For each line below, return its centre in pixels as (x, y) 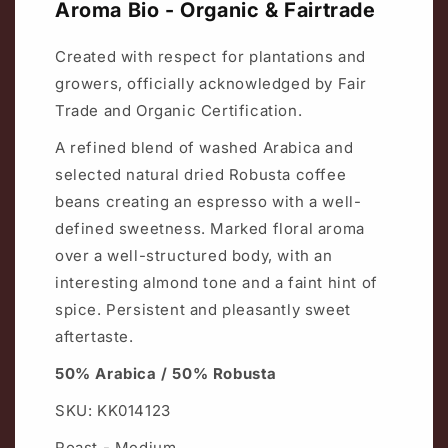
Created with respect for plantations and (211, 56)
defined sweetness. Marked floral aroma (210, 228)
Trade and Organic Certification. (179, 110)
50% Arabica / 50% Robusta (166, 373)
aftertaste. (94, 336)
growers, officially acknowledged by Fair (211, 83)
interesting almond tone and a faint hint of (216, 282)
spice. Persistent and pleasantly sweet (203, 309)
